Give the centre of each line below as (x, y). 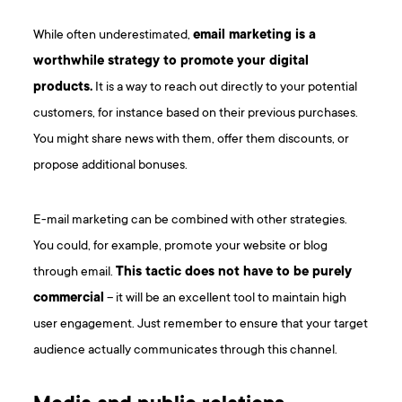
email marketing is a (255, 36)
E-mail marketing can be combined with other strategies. (191, 221)
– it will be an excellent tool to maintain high (226, 299)
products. (63, 88)
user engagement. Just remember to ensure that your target (201, 325)
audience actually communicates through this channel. (186, 351)
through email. (75, 273)
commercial (69, 299)
